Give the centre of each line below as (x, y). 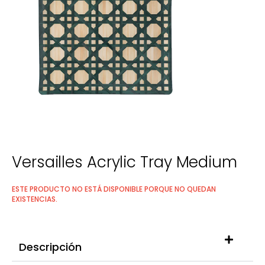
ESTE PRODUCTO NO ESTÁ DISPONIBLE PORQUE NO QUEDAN (114, 189)
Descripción (50, 247)
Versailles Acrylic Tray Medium (125, 162)
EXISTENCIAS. (35, 199)
